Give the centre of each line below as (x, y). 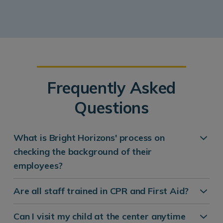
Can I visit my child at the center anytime (100, 216)
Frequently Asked (111, 87)
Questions (111, 107)
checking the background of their (83, 151)
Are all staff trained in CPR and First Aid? (101, 191)
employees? (38, 165)
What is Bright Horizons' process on (89, 137)
